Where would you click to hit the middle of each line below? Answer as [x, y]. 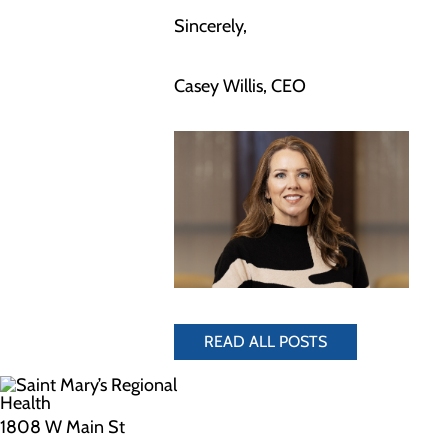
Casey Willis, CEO [240, 86]
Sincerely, [210, 26]
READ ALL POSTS [265, 341]
